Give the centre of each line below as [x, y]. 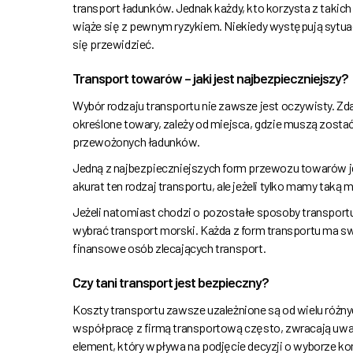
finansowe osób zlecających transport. [169, 248]
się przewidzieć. [113, 44]
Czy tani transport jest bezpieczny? [171, 282]
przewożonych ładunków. [136, 142]
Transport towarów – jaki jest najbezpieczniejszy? [210, 78]
